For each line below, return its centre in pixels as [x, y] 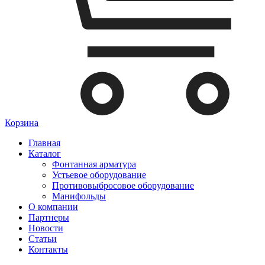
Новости [46, 228]
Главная [44, 143]
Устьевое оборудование [99, 174]
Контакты [48, 249]
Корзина [22, 122]
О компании [53, 206]
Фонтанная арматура [94, 164]
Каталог [45, 153]
